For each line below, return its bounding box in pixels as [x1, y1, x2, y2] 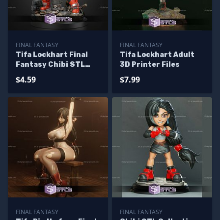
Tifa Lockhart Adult [120, 51, 194, 59]
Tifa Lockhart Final [16, 51, 88, 59]
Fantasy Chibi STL [16, 60, 85, 69]
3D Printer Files [120, 60, 180, 69]
